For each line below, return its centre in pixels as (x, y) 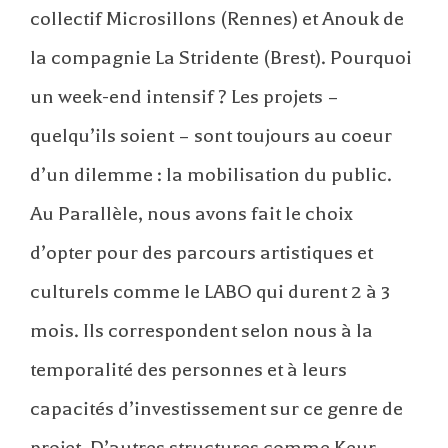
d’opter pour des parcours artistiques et (201, 252)
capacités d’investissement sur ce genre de (216, 408)
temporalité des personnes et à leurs (188, 369)
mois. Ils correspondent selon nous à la (201, 330)
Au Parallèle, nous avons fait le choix (191, 213)
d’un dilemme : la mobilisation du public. (211, 174)
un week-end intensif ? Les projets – (184, 96)
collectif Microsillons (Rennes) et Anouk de (217, 18)
